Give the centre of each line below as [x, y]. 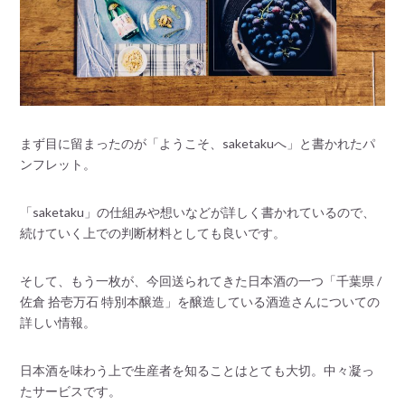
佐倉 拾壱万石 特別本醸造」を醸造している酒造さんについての [200, 301]
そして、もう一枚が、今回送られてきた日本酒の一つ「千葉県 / [201, 280]
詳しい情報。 [58, 322]
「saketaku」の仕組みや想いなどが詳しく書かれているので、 [198, 212]
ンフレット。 [58, 164]
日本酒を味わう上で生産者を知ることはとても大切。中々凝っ [198, 370]
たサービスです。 [71, 391]
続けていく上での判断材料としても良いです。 [153, 232]
